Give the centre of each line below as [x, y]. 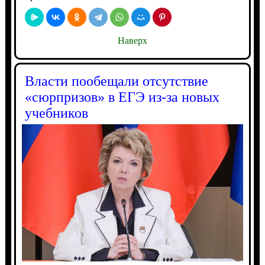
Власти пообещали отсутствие [116, 81]
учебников [56, 113]
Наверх [132, 41]
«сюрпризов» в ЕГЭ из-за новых [122, 97]
